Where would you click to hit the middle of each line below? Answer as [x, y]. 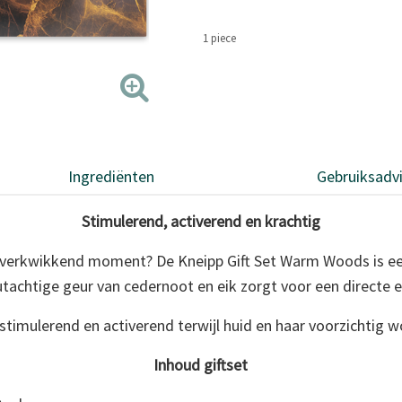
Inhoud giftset [201, 364]
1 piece [220, 38]
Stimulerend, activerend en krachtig [201, 221]
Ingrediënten [112, 176]
